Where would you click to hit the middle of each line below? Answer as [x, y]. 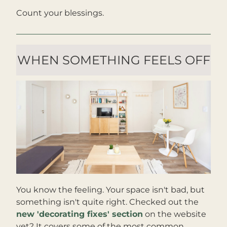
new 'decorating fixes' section [80, 214]
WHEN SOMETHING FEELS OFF [113, 60]
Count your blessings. [60, 13]
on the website [175, 214]
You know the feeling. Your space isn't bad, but [110, 190]
